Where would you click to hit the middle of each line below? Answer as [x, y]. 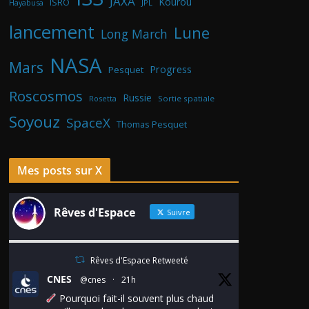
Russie [137, 97]
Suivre [178, 212]
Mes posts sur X [60, 170]
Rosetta [103, 98]
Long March [134, 33]
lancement [52, 31]
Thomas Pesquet [152, 124]
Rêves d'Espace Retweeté [140, 260]
